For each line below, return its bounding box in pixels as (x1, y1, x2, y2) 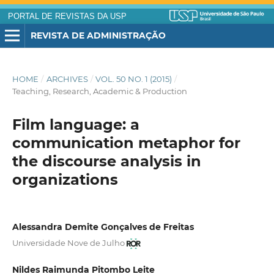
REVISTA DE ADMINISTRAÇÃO (30, 29, 166, 41)
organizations (12, 171, 118, 189)
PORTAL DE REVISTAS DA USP (7, 12, 127, 21)
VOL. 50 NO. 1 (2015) (95, 74, 172, 84)
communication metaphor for (12, 134, 240, 152)
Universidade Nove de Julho (12, 238, 125, 248)
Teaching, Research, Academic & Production (12, 86, 187, 97)
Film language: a (12, 116, 139, 134)
